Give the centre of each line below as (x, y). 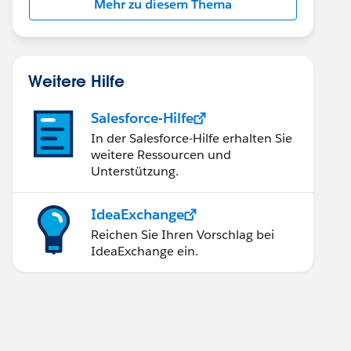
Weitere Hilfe (76, 81)
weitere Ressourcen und (161, 155)
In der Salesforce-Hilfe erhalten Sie (192, 138)
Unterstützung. (135, 171)
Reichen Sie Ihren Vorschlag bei (183, 235)
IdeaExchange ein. (145, 251)
